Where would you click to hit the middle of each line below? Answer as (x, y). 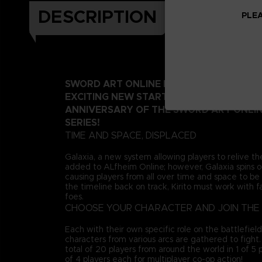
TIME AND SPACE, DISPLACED (131, 135)
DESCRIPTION (97, 17)
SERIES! (82, 122)
